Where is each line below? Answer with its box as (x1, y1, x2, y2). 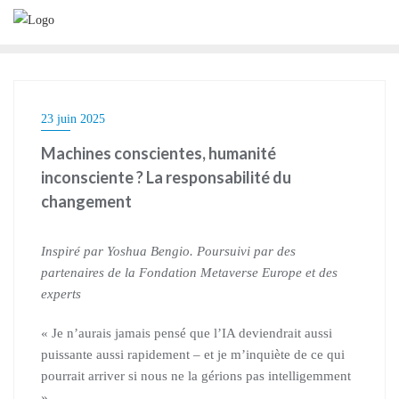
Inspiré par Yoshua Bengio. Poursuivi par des (41, 244, 296, 258)
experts (41, 287, 81, 301)
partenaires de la (41, 265, 135, 280)
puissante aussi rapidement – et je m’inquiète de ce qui (41, 347, 345, 362)
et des (302, 265, 338, 280)
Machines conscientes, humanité (41, 143, 276, 163)
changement (41, 191, 132, 211)
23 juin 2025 (41, 112, 105, 126)
